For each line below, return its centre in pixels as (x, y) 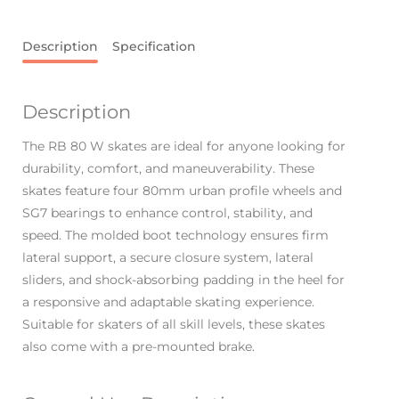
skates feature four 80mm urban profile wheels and (182, 191)
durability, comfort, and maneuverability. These (168, 169)
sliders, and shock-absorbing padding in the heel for (183, 280)
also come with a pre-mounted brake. (138, 347)
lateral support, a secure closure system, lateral (168, 258)
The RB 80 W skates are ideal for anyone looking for (184, 147)
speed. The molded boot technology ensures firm (175, 236)
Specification (154, 47)
